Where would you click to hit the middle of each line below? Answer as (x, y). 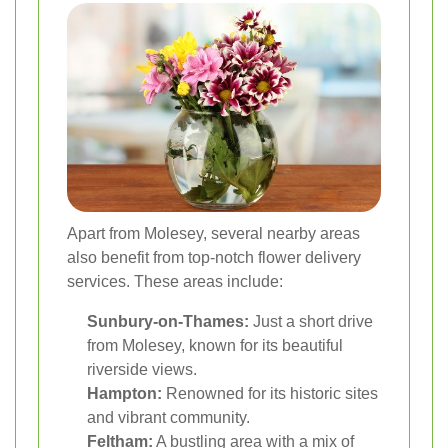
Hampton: (124, 394)
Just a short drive (311, 322)
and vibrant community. (168, 418)
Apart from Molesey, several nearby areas (213, 234)
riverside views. (142, 370)
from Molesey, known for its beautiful (215, 346)
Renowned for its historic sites (270, 394)
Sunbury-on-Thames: (168, 322)
